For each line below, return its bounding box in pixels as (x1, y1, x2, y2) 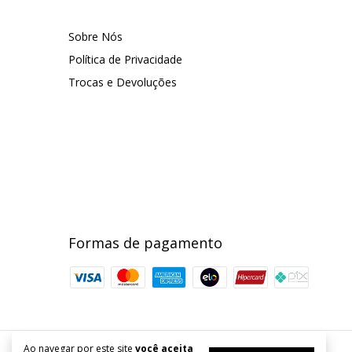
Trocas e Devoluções (68, 74, 177, 90)
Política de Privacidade (68, 51, 182, 67)
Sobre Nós (68, 28, 123, 44)
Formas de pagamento (68, 233, 222, 252)
